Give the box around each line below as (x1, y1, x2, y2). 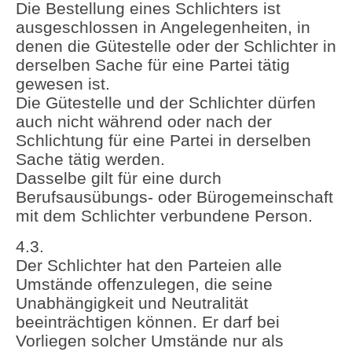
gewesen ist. (16, 75, 110, 93)
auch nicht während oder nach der (16, 112, 272, 131)
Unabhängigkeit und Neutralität (16, 293, 248, 312)
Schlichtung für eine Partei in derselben (16, 131, 311, 150)
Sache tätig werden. (16, 150, 165, 169)
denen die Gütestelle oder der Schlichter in (16, 37, 336, 56)
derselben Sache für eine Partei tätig (16, 56, 290, 75)
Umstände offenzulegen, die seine (16, 274, 273, 293)
